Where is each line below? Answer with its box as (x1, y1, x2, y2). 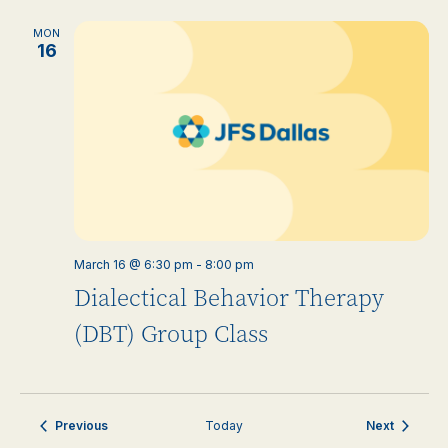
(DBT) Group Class (73, 319, 268, 350)
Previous (54, 418, 108, 433)
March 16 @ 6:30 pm (73, 257, 193, 272)
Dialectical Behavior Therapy (73, 283, 384, 314)
